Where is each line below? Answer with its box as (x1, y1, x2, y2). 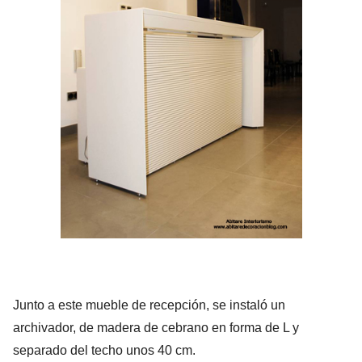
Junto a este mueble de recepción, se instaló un (13, 297, 285, 312)
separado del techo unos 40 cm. (13, 343, 196, 357)
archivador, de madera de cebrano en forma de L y (13, 320, 299, 335)
